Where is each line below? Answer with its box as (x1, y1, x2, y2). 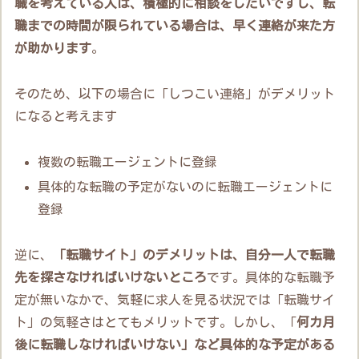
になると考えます (14, 110, 118, 123)
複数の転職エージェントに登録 (38, 155, 218, 168)
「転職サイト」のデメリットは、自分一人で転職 (53, 248, 336, 261)
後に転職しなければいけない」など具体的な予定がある (14, 337, 336, 351)
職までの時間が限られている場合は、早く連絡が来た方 (14, 19, 336, 33)
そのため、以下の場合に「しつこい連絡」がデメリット (14, 87, 336, 101)
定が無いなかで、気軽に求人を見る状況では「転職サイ (14, 292, 336, 306)
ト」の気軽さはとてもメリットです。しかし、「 (14, 315, 297, 329)
